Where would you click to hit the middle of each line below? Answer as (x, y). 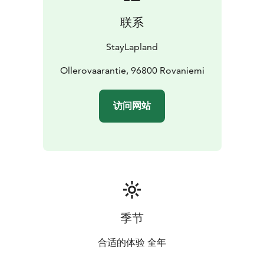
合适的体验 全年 (132, 243)
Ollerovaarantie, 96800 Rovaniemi (132, 71)
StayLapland (132, 47)
